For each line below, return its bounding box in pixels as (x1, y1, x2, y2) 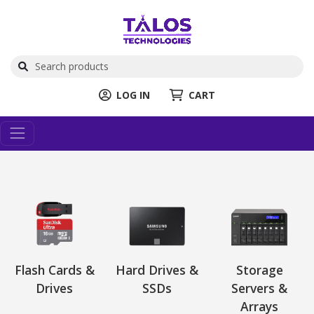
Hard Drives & (115, 261, 198, 278)
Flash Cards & (14, 261, 95, 278)
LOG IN (116, 88, 150, 102)
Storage (235, 261, 283, 278)
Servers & (231, 279, 288, 296)
